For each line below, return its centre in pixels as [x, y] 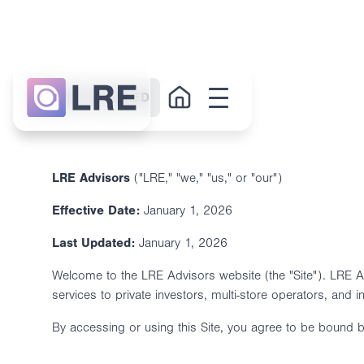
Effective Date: [96, 210]
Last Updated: [93, 243]
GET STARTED [105, 97]
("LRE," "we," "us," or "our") [206, 178]
